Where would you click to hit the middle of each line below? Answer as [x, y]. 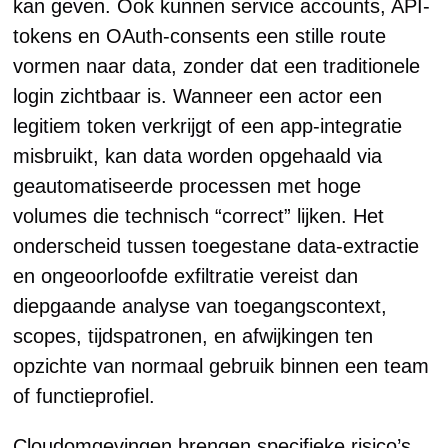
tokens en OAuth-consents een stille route [200, 36]
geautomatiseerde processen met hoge [187, 186]
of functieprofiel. [84, 396]
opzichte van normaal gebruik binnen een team [221, 366]
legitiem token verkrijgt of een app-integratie [208, 126]
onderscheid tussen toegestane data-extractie [216, 246]
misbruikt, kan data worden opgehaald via [198, 156]
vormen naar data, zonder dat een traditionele [217, 66]
